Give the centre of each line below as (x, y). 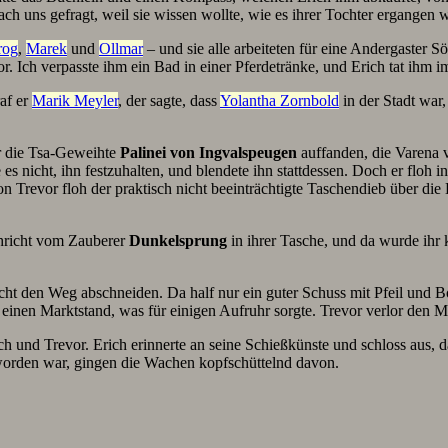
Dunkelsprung (178, 240)
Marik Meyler (75, 100)
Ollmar (121, 48)
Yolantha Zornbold (279, 100)
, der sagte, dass (169, 100)
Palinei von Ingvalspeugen (208, 152)
